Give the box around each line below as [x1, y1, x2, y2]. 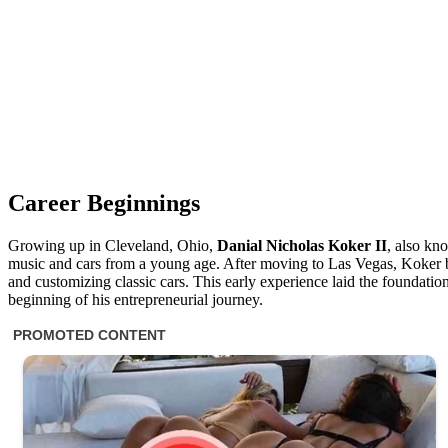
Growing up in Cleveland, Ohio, [8, 236, 217, 254]
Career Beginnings [8, 190, 200, 217]
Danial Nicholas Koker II [217, 236, 387, 254]
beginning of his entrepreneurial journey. [8, 290, 263, 308]
